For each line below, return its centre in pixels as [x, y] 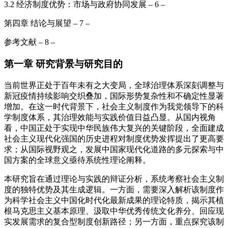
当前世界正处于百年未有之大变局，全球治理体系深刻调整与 [114, 85]
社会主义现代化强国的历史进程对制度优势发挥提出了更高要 [114, 138]
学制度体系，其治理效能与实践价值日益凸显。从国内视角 [110, 117]
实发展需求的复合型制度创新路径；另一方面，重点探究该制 [114, 221]
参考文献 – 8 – [30, 42]
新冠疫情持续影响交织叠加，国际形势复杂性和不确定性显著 [114, 96]
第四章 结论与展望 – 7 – [47, 23]
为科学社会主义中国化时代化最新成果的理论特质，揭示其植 [114, 200]
